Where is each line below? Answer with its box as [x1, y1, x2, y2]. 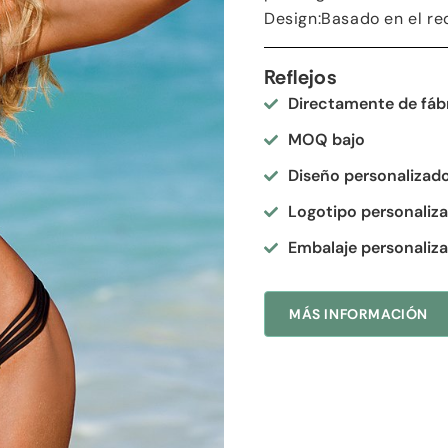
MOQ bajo [288, 129, 365, 150]
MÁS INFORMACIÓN [289, 305, 428, 323]
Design [264, 8, 318, 29]
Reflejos [264, 64, 337, 90]
